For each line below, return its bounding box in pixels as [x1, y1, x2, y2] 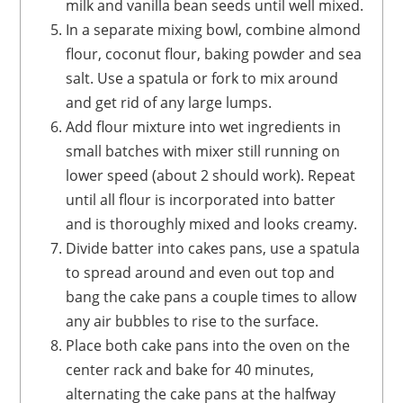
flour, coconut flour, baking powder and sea [66, 44, 363, 65]
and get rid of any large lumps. [66, 93, 273, 113]
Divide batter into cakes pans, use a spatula [66, 238, 77, 259]
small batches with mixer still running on [66, 141, 341, 162]
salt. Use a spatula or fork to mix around [66, 68, 339, 89]
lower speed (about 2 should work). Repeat [66, 166, 356, 186]
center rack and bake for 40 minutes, [66, 360, 315, 381]
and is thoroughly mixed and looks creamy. [66, 214, 358, 235]
